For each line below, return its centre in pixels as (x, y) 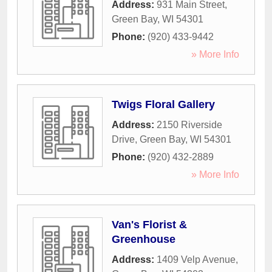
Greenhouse (144, 240)
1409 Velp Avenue (196, 260)
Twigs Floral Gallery (163, 105)
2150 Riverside (189, 125)
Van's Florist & (149, 225)
